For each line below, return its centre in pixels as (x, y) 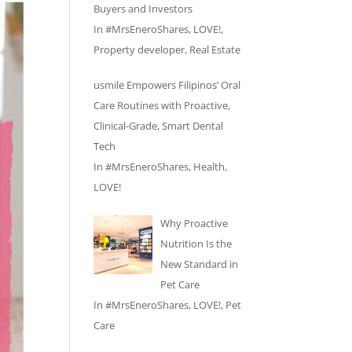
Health (209, 167)
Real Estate (215, 49)
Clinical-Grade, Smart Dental (159, 126)
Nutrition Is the (196, 243)
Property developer (139, 49)
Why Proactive (194, 223)
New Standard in (199, 264)
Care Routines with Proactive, (162, 105)
